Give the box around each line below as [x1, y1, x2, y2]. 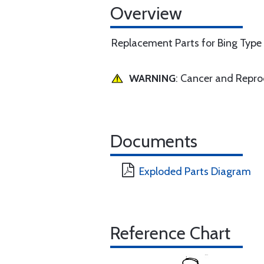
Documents [110, 130, 197, 152]
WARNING [129, 72, 176, 85]
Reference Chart [110, 222, 230, 244]
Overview [110, 2, 182, 24]
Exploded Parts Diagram [139, 165, 251, 178]
